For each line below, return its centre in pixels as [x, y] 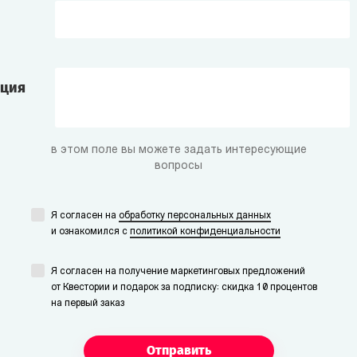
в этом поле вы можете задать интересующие [178, 150]
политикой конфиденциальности [205, 232]
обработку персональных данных [195, 216]
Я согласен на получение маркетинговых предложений [178, 272]
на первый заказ [88, 304]
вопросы [178, 166]
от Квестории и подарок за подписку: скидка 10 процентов [184, 288]
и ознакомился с [90, 232]
